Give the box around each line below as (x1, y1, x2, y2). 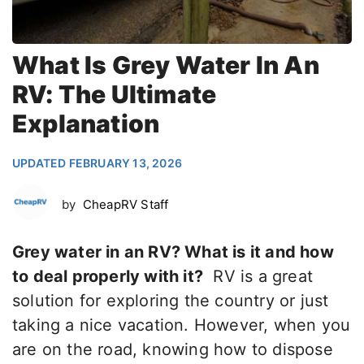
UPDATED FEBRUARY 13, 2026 (12, 156, 182, 171)
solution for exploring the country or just (12, 291, 329, 311)
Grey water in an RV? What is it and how (12, 242, 334, 262)
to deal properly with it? (12, 266, 203, 287)
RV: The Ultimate (12, 80, 217, 110)
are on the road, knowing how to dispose (12, 340, 333, 360)
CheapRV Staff (82, 196, 169, 212)
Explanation (12, 109, 160, 139)
